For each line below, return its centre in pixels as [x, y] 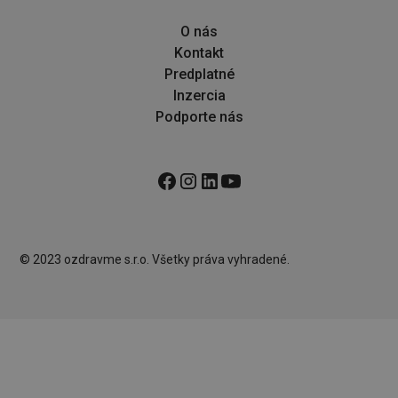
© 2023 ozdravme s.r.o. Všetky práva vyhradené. [155, 260]
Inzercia [199, 96]
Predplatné [199, 75]
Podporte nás [199, 117]
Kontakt [199, 53]
